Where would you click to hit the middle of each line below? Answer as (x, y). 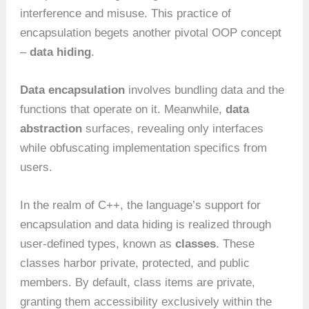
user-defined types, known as (98, 244)
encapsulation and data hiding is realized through (146, 225)
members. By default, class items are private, (138, 283)
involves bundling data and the (205, 90)
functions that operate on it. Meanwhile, (123, 109)
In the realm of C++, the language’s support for (141, 206)
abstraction (51, 128)
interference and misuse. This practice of (126, 13)
